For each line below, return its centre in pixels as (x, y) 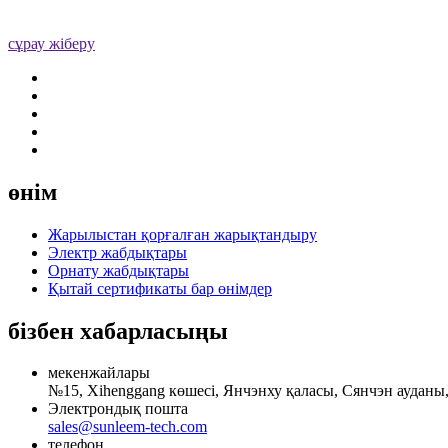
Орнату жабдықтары (118, 270)
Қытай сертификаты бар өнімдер (160, 288)
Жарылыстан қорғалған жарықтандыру (182, 234)
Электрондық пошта (118, 409)
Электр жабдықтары (117, 252)
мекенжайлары (99, 373)
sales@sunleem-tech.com (127, 427)
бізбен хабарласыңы (118, 330)
